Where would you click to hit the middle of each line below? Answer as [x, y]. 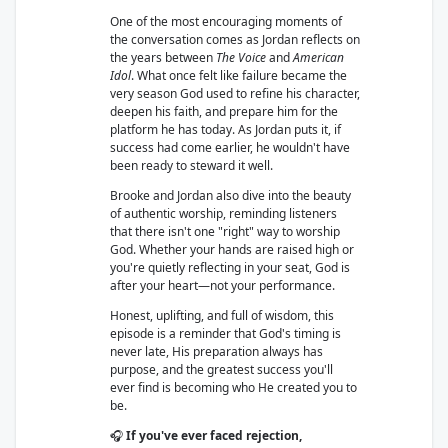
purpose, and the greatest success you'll [221, 369]
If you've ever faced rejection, [214, 435]
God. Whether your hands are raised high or [232, 249]
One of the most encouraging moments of [226, 21]
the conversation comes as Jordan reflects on [235, 39]
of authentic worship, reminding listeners [223, 213]
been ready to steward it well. [191, 165]
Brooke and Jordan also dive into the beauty [230, 195]
